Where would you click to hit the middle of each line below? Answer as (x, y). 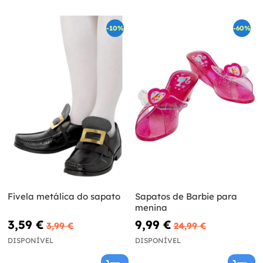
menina (151, 207)
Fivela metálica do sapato (64, 196)
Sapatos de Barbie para (186, 196)
